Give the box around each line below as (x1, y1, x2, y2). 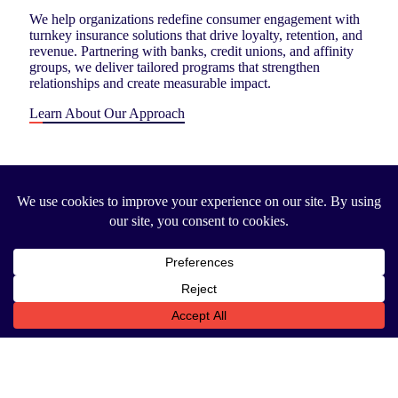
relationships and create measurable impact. (29, 76, 271, 91)
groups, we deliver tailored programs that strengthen (29, 60, 320, 75)
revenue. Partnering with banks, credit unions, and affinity (29, 44, 354, 59)
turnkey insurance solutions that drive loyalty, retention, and (29, 28, 362, 43)
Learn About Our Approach (29, 106, 185, 121)
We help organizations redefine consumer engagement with (29, 12, 360, 27)
